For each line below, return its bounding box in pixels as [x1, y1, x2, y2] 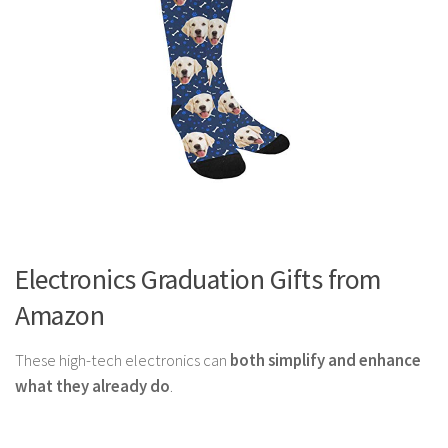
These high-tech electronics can [15, 349, 230, 371]
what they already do [15, 375, 170, 397]
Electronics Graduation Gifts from [15, 261, 381, 297]
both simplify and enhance [230, 349, 421, 371]
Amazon [15, 297, 104, 333]
